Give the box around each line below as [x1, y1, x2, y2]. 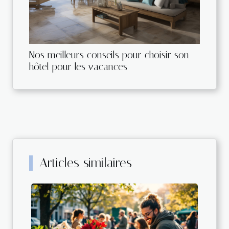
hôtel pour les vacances [29, 61, 127, 73]
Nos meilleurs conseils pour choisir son [29, 49, 189, 61]
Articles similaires [39, 155, 132, 170]
